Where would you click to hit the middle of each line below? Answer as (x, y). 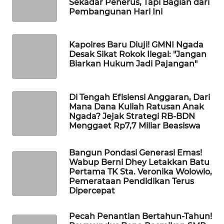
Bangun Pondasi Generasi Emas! (135, 152)
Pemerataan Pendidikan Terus (131, 181)
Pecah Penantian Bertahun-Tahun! (140, 216)
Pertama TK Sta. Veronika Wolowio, (140, 171)
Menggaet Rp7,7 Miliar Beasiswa (135, 125)
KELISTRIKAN (40, 6)
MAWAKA (34, 69)
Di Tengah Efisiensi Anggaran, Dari (139, 97)
